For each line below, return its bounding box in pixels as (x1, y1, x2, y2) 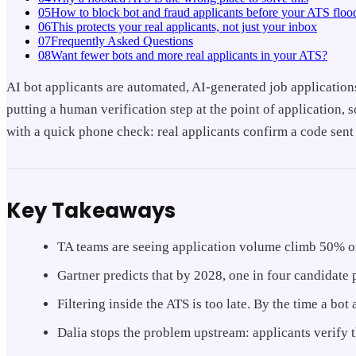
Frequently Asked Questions (51, 33, 193, 48)
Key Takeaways (6, 195, 176, 225)
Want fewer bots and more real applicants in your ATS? (51, 48, 327, 62)
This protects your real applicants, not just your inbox (51, 19, 317, 33)
